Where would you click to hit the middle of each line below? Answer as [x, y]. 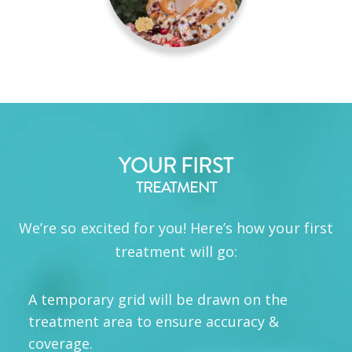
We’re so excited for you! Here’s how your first [176, 228]
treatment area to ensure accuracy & [154, 321]
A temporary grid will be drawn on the [158, 299]
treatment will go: [176, 251]
